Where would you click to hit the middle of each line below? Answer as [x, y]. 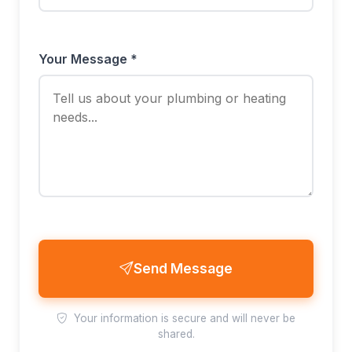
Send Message [183, 268]
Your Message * [88, 59]
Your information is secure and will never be [183, 318]
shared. [176, 334]
